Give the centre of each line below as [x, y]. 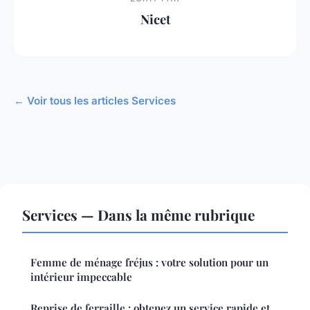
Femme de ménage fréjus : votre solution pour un [149, 263]
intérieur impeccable [81, 277]
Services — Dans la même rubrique [138, 215]
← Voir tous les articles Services [95, 101]
